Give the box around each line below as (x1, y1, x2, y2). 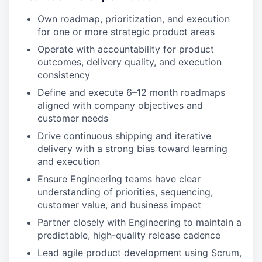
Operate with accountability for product (37, 43, 214, 55)
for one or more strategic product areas (37, 26, 215, 37)
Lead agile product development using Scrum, (37, 247, 242, 258)
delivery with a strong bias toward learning (37, 143, 227, 154)
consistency (37, 69, 90, 81)
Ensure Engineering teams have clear (37, 173, 201, 185)
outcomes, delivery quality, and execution (37, 56, 222, 68)
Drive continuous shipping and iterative (37, 130, 211, 142)
